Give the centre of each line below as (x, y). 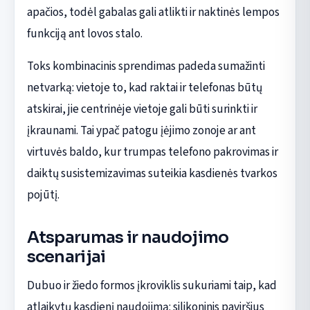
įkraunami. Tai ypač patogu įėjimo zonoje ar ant (141, 131)
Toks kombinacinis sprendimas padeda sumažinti (146, 66)
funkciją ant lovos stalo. (84, 34)
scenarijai (66, 257)
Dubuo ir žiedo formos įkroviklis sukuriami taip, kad (152, 285)
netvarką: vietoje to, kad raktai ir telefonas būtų (144, 88)
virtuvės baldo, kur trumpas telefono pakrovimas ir (152, 152)
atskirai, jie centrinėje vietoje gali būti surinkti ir (142, 109)
